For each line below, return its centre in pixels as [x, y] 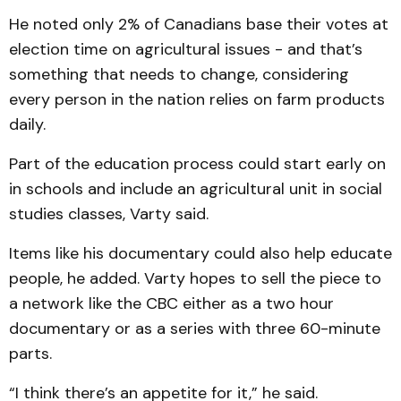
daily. [27, 124]
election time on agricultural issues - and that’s [186, 49]
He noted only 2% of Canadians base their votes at [199, 24]
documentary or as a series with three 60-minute [195, 328]
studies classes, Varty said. [109, 214]
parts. [30, 354]
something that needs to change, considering [179, 74]
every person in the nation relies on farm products [197, 99]
